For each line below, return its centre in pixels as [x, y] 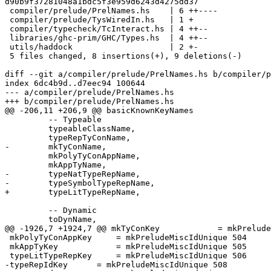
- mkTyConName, [56, 147]
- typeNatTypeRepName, [73, 174]
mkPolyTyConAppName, [27, 156]
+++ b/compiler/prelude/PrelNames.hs [90, 102]
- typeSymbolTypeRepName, [80, 183]
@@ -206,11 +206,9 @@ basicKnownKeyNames [99, 111]
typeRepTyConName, [27, 138]
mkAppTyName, [27, 165]
